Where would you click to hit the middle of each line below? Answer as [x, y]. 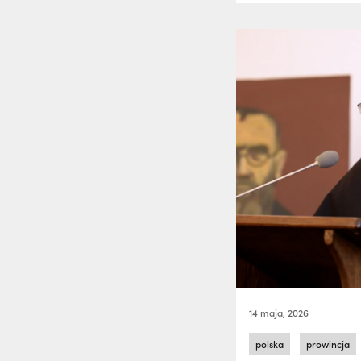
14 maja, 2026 [279, 313]
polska [270, 344]
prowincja [328, 344]
